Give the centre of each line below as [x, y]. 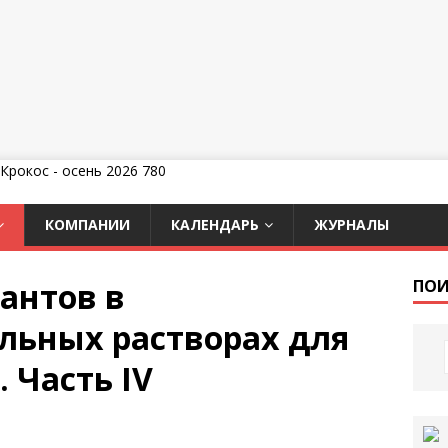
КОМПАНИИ [87, 224]
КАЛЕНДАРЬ [215, 224]
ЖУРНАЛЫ [351, 224]
